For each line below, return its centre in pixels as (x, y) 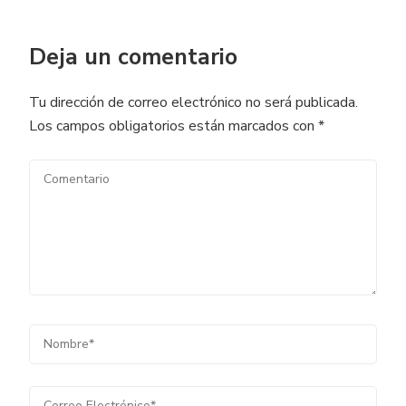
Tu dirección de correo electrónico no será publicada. (193, 103)
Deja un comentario (133, 58)
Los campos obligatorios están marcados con (174, 126)
